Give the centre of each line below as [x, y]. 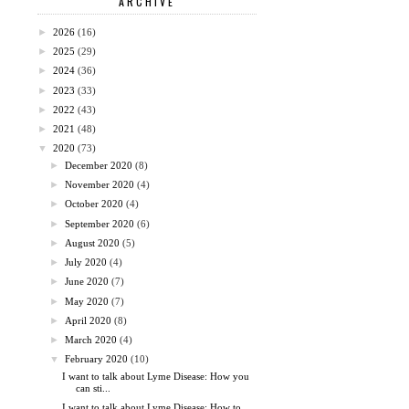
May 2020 [87, 301]
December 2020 [99, 165]
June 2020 [87, 282]
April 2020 [89, 320]
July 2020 [86, 262]
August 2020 [93, 242]
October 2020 [94, 204]
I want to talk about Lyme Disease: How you [156, 376]
